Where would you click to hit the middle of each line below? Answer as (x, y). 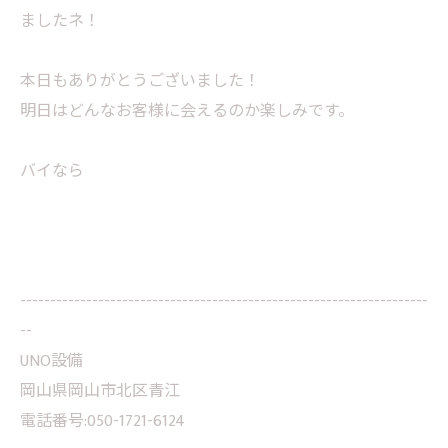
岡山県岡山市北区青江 (100, 391)
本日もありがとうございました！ (140, 81)
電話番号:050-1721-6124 (102, 421)
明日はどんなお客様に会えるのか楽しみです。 (187, 111)
